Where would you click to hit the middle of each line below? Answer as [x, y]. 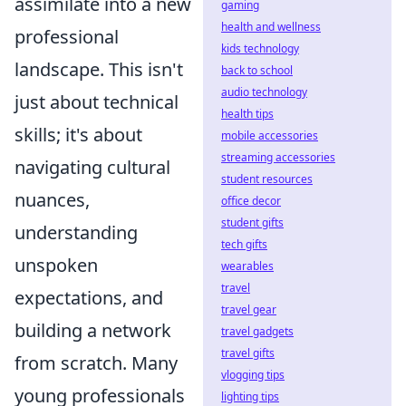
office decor [251, 201]
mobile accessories [270, 135]
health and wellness [271, 27]
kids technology [260, 48]
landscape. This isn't [99, 69]
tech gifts [244, 244]
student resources [267, 179]
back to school [257, 70]
